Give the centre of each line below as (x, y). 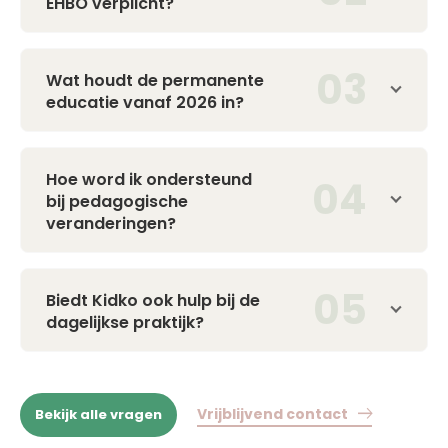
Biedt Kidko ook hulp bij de (153, 300)
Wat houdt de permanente (155, 80)
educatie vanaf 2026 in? (145, 102)
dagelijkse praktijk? (125, 322)
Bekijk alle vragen (98, 415)
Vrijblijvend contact (272, 414)
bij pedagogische (117, 201)
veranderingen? (111, 223)
